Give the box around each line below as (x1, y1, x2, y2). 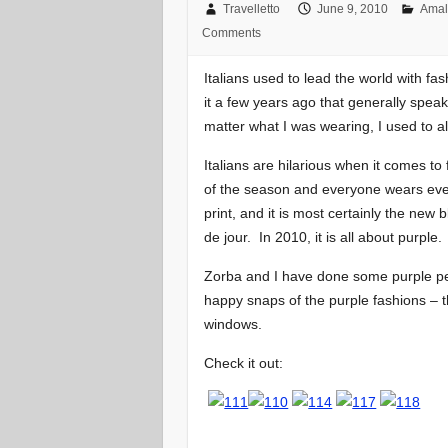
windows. (204, 315, 267, 332)
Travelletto (222, 2, 280, 17)
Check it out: (204, 354, 284, 371)
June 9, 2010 (316, 2, 388, 17)
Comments (201, 26, 261, 41)
